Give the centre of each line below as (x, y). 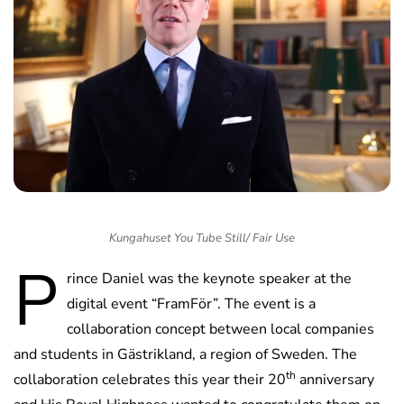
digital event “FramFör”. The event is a (191, 303)
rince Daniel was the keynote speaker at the (209, 278)
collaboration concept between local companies (220, 329)
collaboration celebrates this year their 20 (150, 379)
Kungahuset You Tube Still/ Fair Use (202, 238)
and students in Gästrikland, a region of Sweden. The (185, 354)
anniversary (335, 379)
